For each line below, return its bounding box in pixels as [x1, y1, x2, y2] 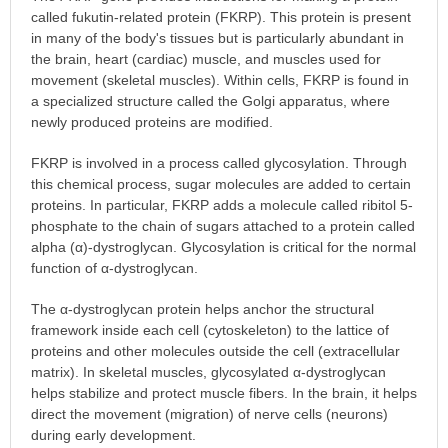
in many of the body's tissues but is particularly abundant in [30, 29, 404, 46]
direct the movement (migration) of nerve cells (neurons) [30, 405, 388, 422]
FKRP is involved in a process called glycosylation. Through [30, 154, 407, 171]
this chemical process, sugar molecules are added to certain [30, 175, 411, 192]
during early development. [30, 426, 196, 443]
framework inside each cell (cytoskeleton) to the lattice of [30, 321, 389, 338]
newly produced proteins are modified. [30, 113, 273, 130]
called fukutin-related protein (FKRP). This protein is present [30, 8, 411, 25]
